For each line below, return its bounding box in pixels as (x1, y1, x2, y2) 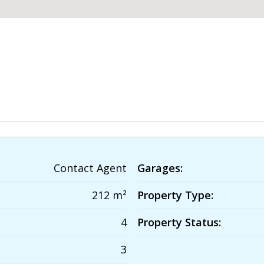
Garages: (137, 161, 183, 175)
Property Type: (137, 188, 213, 202)
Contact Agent (54, 161, 127, 175)
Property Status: (137, 215, 221, 229)
